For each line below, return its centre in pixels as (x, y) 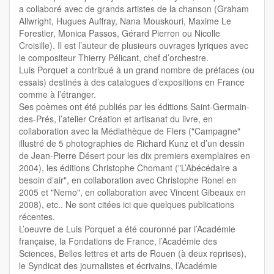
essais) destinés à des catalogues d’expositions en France (132, 82)
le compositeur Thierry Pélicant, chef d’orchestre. (114, 58)
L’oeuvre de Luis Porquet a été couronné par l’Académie (127, 229)
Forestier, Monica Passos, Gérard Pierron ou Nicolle (120, 33)
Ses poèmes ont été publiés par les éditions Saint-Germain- (134, 107)
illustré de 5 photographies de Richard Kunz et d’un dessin (132, 143)
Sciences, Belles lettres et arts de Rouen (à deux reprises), (133, 254)
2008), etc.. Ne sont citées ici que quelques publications (127, 205)
